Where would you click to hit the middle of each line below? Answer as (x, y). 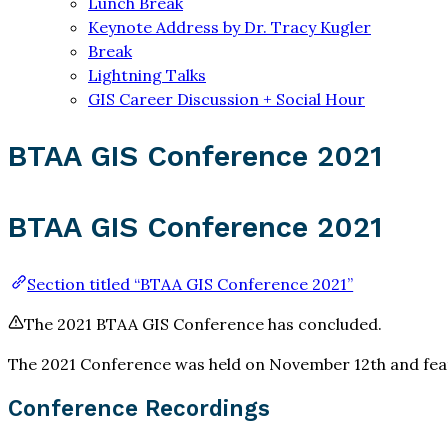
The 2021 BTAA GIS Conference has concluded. (203, 324)
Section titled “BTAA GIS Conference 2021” (190, 284)
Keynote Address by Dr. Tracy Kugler (229, 27)
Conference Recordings (139, 408)
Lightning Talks (147, 75)
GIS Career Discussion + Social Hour (226, 99)
